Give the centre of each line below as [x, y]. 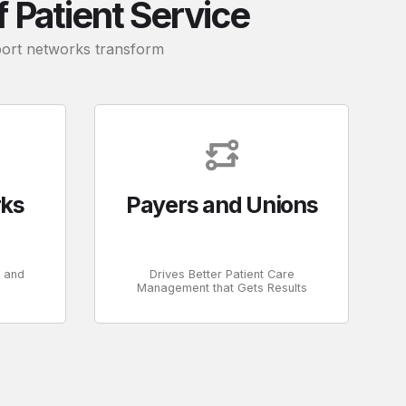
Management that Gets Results [222, 287]
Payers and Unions [222, 204]
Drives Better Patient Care [222, 274]
